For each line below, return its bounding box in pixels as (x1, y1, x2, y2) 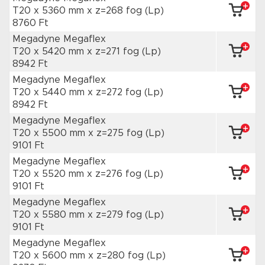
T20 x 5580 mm (12, 210, 88, 219)
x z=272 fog (88, 88, 144, 97)
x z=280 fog (88, 251, 147, 260)
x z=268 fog (87, 6, 145, 15)
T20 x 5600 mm (12, 251, 88, 260)
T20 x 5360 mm (12, 6, 87, 15)
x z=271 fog (87, 47, 142, 56)
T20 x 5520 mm (12, 169, 87, 179)
